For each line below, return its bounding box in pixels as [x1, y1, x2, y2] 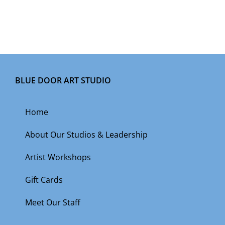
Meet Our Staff [25, 197, 80, 208]
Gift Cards [25, 174, 63, 185]
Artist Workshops [25, 152, 91, 163]
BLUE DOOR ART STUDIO [15, 75, 111, 86]
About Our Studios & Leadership [25, 129, 148, 140]
